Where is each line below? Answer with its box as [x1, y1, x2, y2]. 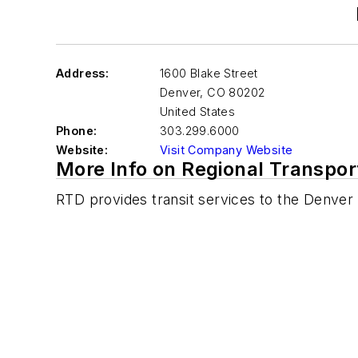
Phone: [56, 124, 97, 137]
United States [160, 105, 236, 118]
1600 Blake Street [160, 66, 258, 80]
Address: [56, 66, 109, 80]
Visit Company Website [160, 143, 293, 157]
